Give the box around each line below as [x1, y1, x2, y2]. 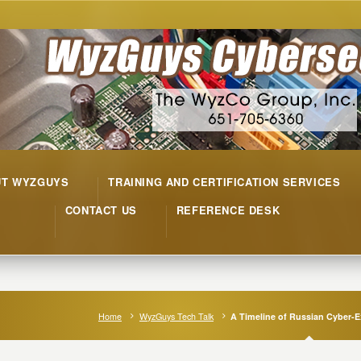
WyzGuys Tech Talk [139, 310, 214, 322]
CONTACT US [64, 202, 137, 218]
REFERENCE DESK [176, 202, 280, 218]
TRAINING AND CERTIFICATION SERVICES [108, 174, 341, 189]
